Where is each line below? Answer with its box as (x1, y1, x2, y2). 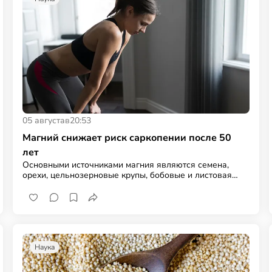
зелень (22, 179, 52, 191)
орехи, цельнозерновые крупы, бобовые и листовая (22, 169, 233, 181)
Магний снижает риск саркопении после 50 (22, 131, 232, 144)
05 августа (22, 114, 66, 126)
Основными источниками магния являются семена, (22, 158, 229, 171)
